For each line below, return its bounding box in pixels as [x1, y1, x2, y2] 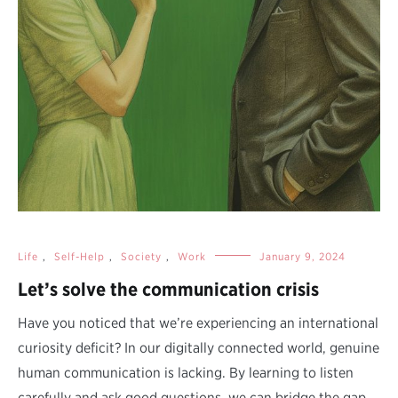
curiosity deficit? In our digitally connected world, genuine [18, 338, 379, 356]
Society [121, 249, 162, 263]
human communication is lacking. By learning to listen [18, 363, 354, 381]
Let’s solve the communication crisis [18, 277, 319, 300]
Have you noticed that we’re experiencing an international [18, 314, 378, 331]
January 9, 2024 [259, 249, 346, 263]
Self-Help [54, 249, 105, 263]
